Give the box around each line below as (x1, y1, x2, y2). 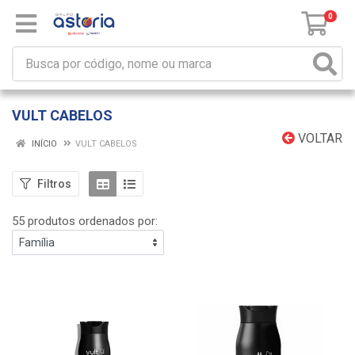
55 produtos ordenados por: (12, 214, 158, 228)
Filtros (37, 177, 71, 190)
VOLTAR (295, 131, 342, 146)
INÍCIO (29, 139, 57, 149)
